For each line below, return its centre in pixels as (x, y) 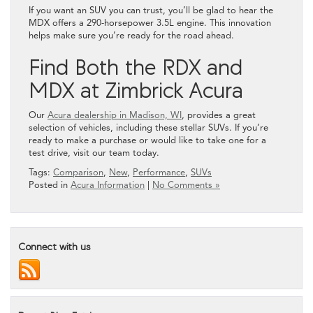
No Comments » (186, 185)
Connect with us (54, 246)
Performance (159, 172)
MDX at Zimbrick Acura (136, 90)
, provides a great (219, 115)
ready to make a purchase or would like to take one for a (147, 140)
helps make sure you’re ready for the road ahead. (131, 35)
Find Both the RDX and (136, 67)
